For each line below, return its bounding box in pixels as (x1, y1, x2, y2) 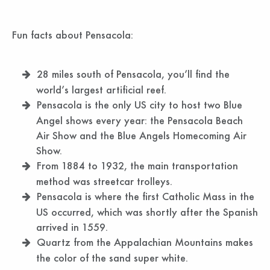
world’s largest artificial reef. (36, 83, 166, 96)
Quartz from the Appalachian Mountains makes (37, 236, 253, 249)
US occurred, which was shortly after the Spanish (36, 206, 258, 219)
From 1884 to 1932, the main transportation (37, 159, 238, 172)
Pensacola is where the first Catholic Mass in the (37, 190, 254, 203)
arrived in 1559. (36, 221, 108, 234)
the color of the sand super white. (36, 251, 188, 265)
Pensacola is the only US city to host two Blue (37, 98, 242, 111)
